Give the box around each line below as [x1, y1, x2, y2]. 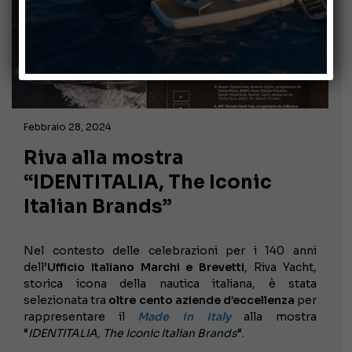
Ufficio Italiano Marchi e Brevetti [47, 259, 245, 274]
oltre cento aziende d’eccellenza [108, 292, 295, 307]
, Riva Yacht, [244, 259, 317, 274]
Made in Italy [137, 309, 231, 324]
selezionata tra [24, 292, 109, 307]
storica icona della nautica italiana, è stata [24, 276, 317, 291]
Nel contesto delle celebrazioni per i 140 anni [24, 243, 317, 258]
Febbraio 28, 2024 [24, 120, 111, 133]
